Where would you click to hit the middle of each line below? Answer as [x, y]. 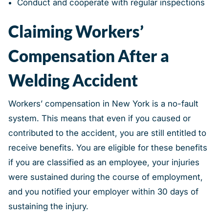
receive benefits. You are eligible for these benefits [108, 148]
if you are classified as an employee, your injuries [104, 163]
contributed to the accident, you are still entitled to [107, 133]
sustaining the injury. [48, 207]
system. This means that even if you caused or [99, 119]
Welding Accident [73, 80]
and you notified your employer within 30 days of [103, 192]
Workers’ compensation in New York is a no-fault [103, 104]
